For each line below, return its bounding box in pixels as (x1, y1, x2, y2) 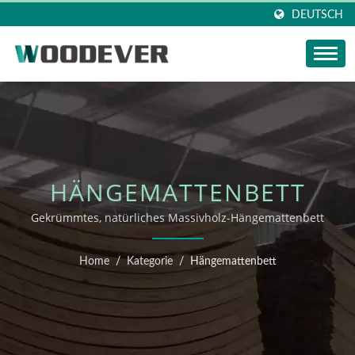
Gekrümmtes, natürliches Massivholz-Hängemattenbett (31, 210, 324, 225)
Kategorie (126, 256, 173, 267)
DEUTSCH (292, 9, 343, 21)
